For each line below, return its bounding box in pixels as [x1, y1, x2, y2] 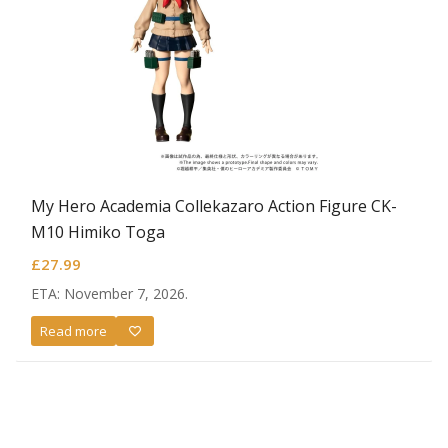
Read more [40, 321, 107, 340]
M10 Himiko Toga [31, 221, 165, 244]
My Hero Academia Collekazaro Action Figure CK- [31, 195, 397, 218]
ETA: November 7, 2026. [31, 284, 188, 304]
